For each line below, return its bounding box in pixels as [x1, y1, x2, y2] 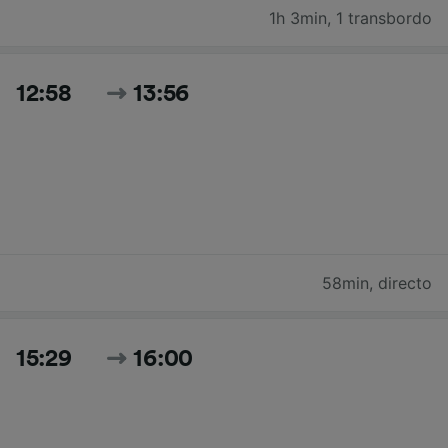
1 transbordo [336, 8, 432, 29]
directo [378, 273, 432, 294]
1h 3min [269, 8, 327, 29]
